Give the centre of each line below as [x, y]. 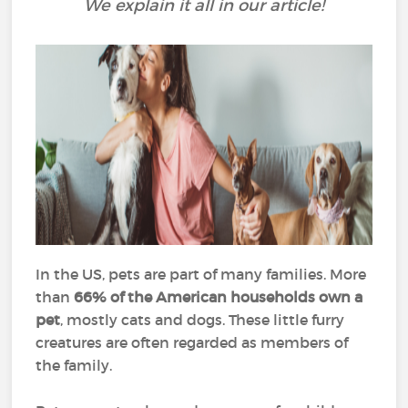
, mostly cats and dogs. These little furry [203, 320]
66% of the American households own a [219, 297]
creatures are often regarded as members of [192, 342]
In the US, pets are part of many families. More [201, 274]
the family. [74, 365]
